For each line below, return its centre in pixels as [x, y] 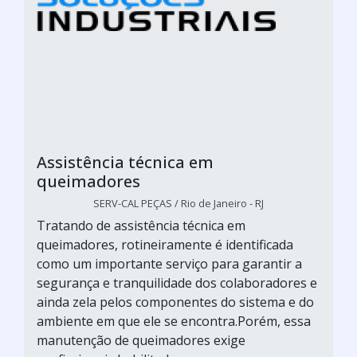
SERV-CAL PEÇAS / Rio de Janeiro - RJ [178, 203]
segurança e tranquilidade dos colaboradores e [177, 282]
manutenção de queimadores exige [141, 340]
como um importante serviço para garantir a [169, 263]
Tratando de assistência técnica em [141, 225]
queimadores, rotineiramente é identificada [165, 244]
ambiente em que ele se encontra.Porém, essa [174, 321]
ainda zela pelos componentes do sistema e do [175, 302]
